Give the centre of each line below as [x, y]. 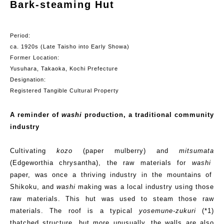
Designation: [28, 79]
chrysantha [78, 162]
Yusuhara [23, 68]
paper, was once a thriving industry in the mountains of [111, 174]
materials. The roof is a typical [74, 210]
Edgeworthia [33, 162]
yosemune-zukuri [167, 210]
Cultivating [33, 150]
